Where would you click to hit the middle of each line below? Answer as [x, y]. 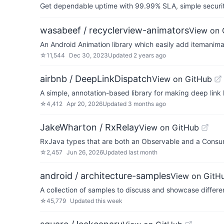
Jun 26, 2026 [85, 152]
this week [109, 201]
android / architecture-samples [105, 176]
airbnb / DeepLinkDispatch [96, 79]
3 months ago [147, 104]
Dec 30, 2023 [88, 55]
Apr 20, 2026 [84, 104]
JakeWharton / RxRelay [89, 127]
